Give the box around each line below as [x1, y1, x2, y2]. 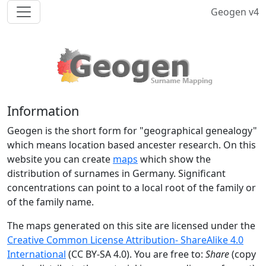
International [7, 248, 66, 261]
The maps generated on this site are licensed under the [7, 219, 255, 232]
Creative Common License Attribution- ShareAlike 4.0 [7, 233, 243, 246]
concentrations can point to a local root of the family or [7, 181, 256, 194]
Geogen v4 [211, 5, 259, 18]
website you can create [7, 153, 113, 166]
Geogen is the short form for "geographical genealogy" [7, 124, 257, 137]
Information [7, 102, 79, 119]
